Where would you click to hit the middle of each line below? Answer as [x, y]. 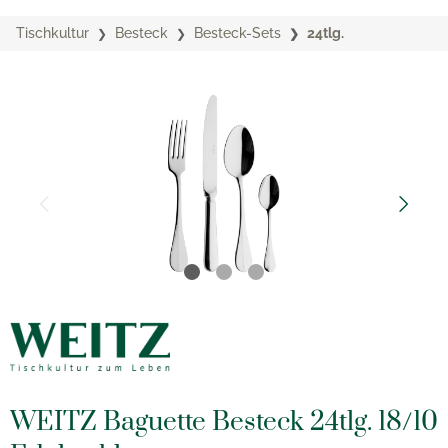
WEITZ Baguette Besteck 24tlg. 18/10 [224, 422]
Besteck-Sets [237, 33]
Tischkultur [52, 33]
